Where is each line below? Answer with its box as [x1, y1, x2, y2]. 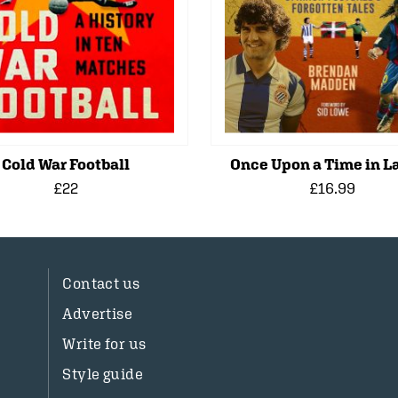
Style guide [62, 365, 143, 383]
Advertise [62, 305, 133, 322]
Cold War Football [2, 155, 131, 173]
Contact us [62, 275, 140, 292]
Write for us [62, 335, 147, 353]
